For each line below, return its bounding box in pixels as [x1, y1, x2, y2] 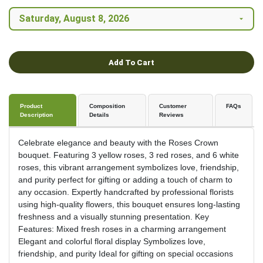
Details [89, 112, 110, 119]
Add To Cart [109, 58, 154, 67]
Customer [159, 103, 187, 110]
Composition [89, 103, 126, 110]
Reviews [159, 112, 184, 119]
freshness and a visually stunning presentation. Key [18, 212, 209, 222]
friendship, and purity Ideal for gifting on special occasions [18, 249, 233, 259]
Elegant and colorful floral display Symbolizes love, [18, 237, 205, 247]
